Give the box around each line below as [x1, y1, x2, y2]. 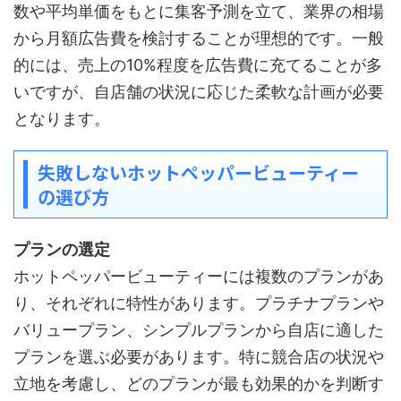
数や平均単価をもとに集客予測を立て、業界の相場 [13, 2, 384, 21]
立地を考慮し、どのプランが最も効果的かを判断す [13, 374, 384, 393]
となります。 [13, 109, 110, 128]
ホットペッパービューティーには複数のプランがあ [13, 267, 384, 286]
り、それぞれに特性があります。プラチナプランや [13, 294, 384, 312]
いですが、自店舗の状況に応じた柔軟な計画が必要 [13, 82, 384, 101]
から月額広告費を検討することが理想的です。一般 [13, 29, 384, 47]
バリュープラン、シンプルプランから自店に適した [13, 320, 384, 339]
